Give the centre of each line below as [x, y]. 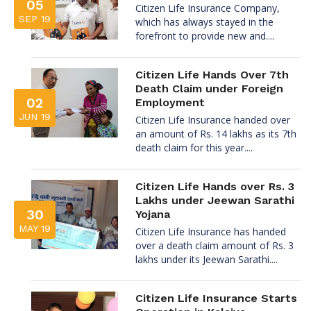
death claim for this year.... [194, 147]
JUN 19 [35, 116]
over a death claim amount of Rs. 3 [215, 245]
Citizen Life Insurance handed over [213, 119]
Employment [170, 102]
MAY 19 [35, 228]
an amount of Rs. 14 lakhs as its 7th [216, 133]
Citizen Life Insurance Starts [216, 298]
